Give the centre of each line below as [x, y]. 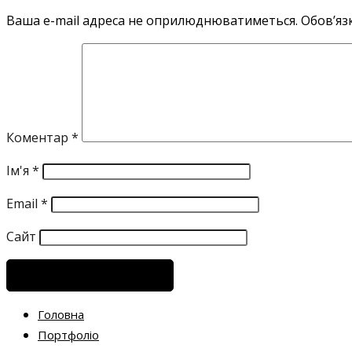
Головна [61, 315]
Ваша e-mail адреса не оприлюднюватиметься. [152, 21]
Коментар [39, 138]
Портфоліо [68, 335]
